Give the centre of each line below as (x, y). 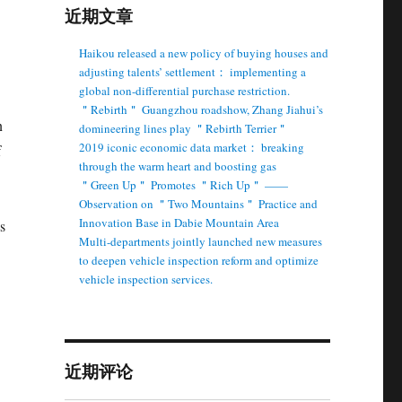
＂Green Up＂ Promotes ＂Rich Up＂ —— (184, 185)
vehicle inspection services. (146, 279)
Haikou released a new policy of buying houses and (204, 53)
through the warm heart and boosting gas (178, 166)
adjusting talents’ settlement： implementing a (193, 72)
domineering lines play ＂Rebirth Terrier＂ (184, 128)
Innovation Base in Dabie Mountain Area (179, 223)
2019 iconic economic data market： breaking (192, 147)
